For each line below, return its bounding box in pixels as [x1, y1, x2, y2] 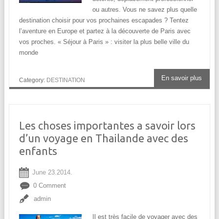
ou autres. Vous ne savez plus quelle [92, 6, 197, 14]
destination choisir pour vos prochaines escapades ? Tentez [19, 17, 189, 24]
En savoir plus [161, 74, 202, 82]
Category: [19, 76, 46, 84]
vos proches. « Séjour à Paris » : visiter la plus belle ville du [19, 38, 189, 46]
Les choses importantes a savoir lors [19, 119, 196, 132]
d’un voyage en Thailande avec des [19, 132, 188, 145]
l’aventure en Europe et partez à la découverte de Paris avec [19, 27, 191, 35]
